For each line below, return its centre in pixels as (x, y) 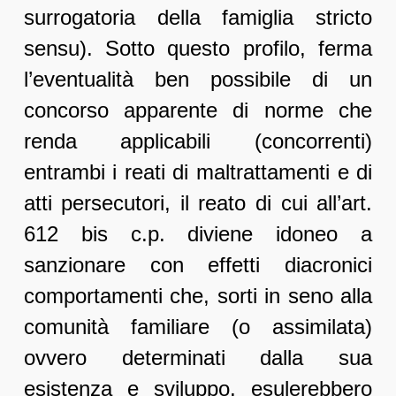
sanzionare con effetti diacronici (198, 265)
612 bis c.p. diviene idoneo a (198, 234)
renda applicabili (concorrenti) (198, 141)
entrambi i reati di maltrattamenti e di (198, 172)
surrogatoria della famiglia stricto (198, 18)
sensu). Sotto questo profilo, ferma (198, 49)
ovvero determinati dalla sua (198, 358)
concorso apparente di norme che (198, 110)
